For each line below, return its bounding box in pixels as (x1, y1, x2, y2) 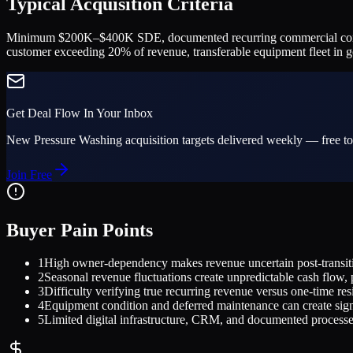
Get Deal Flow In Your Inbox (6, 106, 153, 120)
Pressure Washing (34, 132, 122, 147)
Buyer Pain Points (6, 219, 153, 240)
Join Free (6, 167, 52, 181)
